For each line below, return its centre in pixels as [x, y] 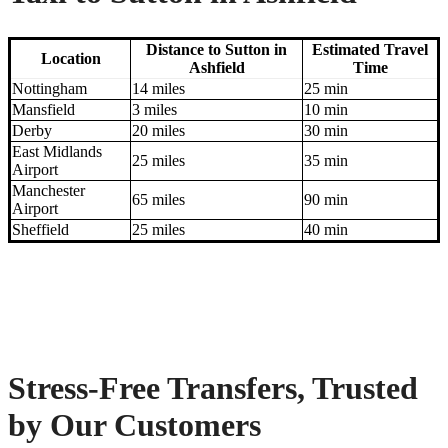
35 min [326, 161]
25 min [326, 89]
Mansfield [43, 110]
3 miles [154, 110]
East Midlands [57, 152]
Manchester [48, 191]
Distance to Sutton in [216, 50]
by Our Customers [134, 424]
